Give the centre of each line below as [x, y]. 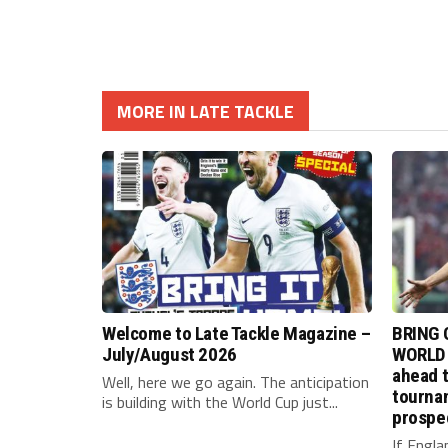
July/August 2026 [169, 354]
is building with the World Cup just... [220, 401]
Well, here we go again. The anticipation [235, 381]
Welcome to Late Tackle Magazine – [236, 333]
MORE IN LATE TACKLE [205, 111]
